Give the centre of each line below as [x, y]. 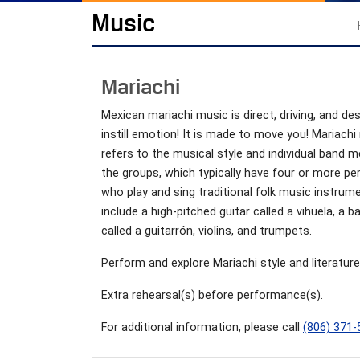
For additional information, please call [202, 327]
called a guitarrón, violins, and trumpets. [207, 231]
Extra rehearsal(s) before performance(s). [212, 295]
